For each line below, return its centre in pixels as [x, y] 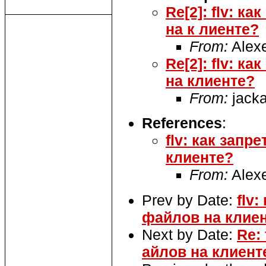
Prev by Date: [189, 200]
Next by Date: [189, 234]
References [182, 123]
